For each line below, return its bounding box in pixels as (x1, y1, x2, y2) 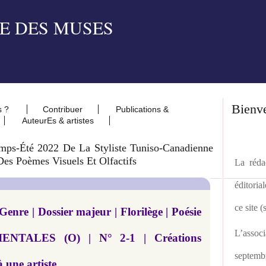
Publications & (116, 104, 169, 114)
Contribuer (43, 104, 83, 114)
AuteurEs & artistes (22, 116, 94, 125)
